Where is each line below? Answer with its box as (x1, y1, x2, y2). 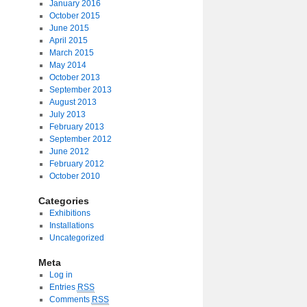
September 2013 (49, 85, 112, 95)
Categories (38, 195, 89, 206)
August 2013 (49, 97, 97, 107)
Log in (49, 270, 73, 280)
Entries (49, 282, 77, 292)
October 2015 (49, 11, 100, 21)
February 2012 (49, 159, 104, 169)
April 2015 (49, 36, 88, 45)
